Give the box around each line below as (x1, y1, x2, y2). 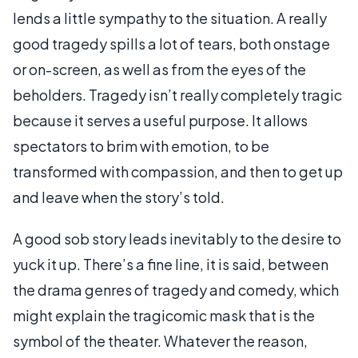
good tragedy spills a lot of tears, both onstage (13, 34, 330, 53)
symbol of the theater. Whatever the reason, (13, 331, 308, 350)
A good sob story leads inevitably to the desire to (13, 229, 341, 248)
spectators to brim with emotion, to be (13, 136, 269, 155)
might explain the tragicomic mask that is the (13, 305, 315, 324)
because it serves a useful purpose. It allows (13, 110, 308, 129)
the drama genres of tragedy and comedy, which (13, 280, 339, 299)
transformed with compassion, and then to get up (13, 161, 343, 181)
